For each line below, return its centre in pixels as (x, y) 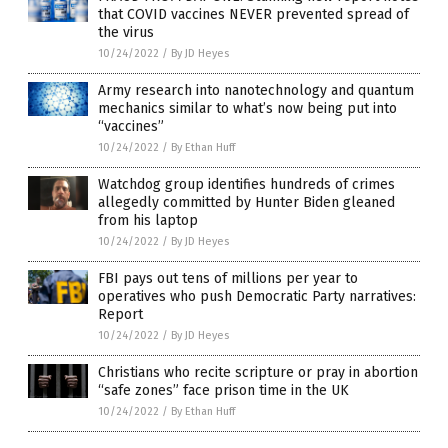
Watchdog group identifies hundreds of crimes (246, 185)
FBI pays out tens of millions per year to (228, 279)
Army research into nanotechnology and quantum (256, 91)
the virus (126, 33)
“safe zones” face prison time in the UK (223, 391)
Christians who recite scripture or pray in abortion (258, 373)
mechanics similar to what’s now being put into (247, 109)
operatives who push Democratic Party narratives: (257, 297)
